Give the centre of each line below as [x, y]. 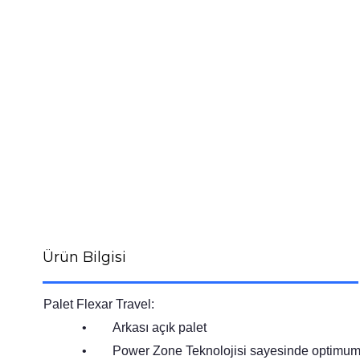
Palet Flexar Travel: [98, 304]
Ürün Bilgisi [84, 257]
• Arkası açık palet [144, 327]
